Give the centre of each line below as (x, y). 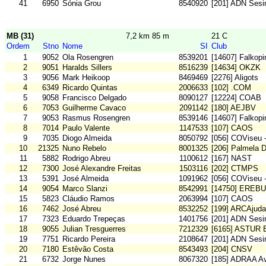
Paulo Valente (86, 128)
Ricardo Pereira (89, 239)
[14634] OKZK (236, 68)
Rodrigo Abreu (86, 159)
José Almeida (85, 179)
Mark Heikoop (86, 78)
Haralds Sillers (87, 68)
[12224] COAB (236, 98)
